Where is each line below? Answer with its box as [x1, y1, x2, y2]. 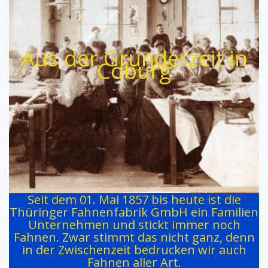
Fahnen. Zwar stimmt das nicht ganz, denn [13, 229, 255, 245]
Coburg [97, 56, 171, 86]
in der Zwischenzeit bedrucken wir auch [22, 241, 246, 258]
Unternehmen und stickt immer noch [28, 216, 240, 233]
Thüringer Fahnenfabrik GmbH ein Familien [10, 203, 258, 220]
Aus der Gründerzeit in [20, 43, 248, 73]
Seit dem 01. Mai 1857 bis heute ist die [27, 191, 241, 208]
